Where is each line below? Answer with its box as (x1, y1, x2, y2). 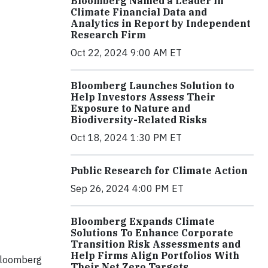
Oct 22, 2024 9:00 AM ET (71, 46, 182, 59)
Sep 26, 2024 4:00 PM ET (71, 182, 184, 194)
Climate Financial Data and (71, 5, 207, 18)
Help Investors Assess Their (71, 90, 215, 103)
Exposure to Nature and (71, 102, 190, 114)
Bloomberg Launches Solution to (71, 79, 234, 92)
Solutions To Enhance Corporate (71, 226, 233, 239)
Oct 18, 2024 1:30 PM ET (71, 131, 182, 144)
